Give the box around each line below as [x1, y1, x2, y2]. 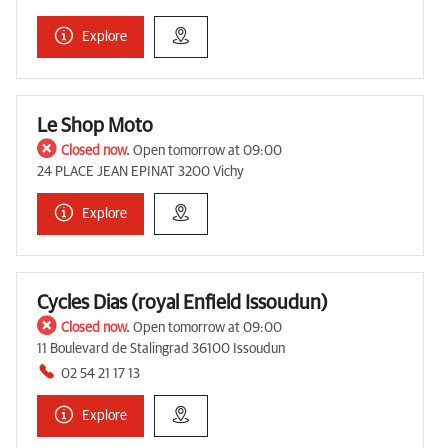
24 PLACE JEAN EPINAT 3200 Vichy [37, 165, 244, 180]
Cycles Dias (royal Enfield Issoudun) [37, 293, 328, 314]
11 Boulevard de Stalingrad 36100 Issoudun [37, 342, 285, 357]
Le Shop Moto [37, 116, 153, 137]
